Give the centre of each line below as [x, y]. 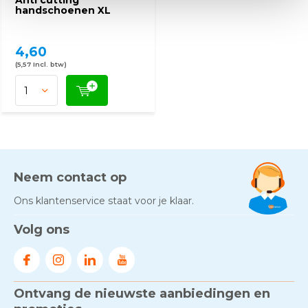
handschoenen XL [63, 10]
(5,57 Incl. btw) [41, 64]
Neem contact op [70, 177]
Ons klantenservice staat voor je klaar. [104, 201]
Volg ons [42, 230]
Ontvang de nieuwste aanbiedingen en [142, 294]
